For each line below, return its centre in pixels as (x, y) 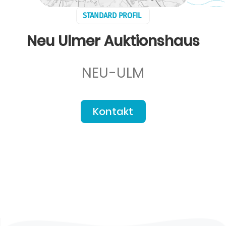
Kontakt (113, 111)
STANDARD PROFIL (112, 15)
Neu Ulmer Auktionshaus (113, 41)
